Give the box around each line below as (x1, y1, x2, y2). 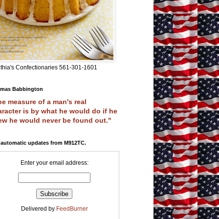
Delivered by (21, 205, 56, 212)
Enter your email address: (20, 159, 88, 166)
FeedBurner (56, 205, 88, 212)
